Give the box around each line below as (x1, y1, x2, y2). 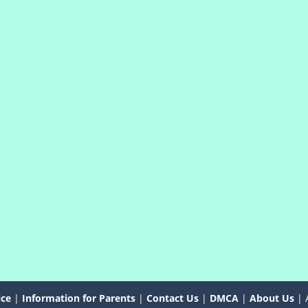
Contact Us (146, 291, 199, 305)
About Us (250, 291, 294, 305)
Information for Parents (22, 291, 135, 305)
